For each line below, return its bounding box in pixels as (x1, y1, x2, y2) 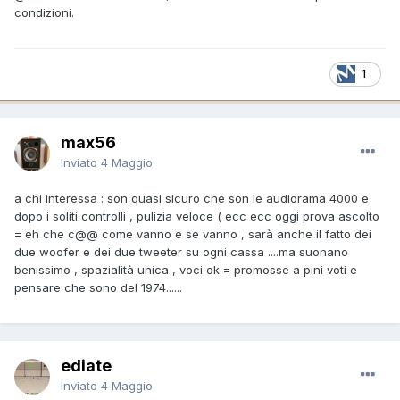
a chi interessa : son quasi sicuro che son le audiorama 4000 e (14, 190, 369, 205)
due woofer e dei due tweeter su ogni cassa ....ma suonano (14, 244, 348, 259)
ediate (61, 355, 112, 375)
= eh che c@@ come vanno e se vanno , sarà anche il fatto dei (14, 226, 371, 241)
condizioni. (14, 4, 78, 20)
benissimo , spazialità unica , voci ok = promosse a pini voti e (14, 262, 357, 277)
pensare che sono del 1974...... (14, 279, 182, 295)
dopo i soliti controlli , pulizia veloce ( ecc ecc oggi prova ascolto (14, 208, 379, 223)
